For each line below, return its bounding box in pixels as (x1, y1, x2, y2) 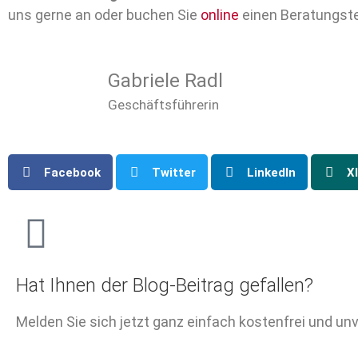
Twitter (152, 165, 196, 180)
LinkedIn (247, 165, 296, 180)
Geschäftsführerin (108, 96, 219, 113)
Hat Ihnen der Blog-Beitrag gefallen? (16, 274, 313, 297)
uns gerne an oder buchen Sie (8, 6, 201, 24)
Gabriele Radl (108, 69, 223, 92)
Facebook (44, 165, 101, 180)
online (201, 6, 239, 24)
